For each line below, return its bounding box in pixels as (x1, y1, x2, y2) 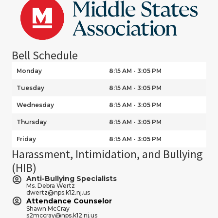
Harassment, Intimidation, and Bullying (12, 146, 203, 162)
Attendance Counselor (26, 196, 112, 205)
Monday (17, 67, 42, 74)
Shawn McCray (26, 204, 70, 212)
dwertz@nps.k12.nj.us (26, 188, 90, 196)
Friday (17, 135, 36, 143)
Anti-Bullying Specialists (26, 174, 117, 183)
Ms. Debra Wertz (26, 182, 75, 189)
